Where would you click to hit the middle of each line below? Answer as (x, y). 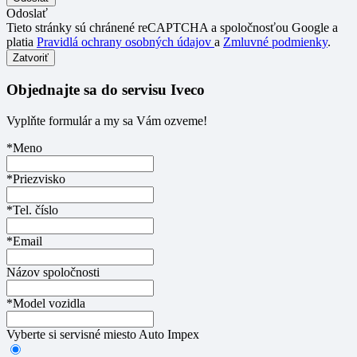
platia (22, 42)
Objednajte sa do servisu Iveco (106, 90)
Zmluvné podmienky (275, 42)
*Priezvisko (36, 178)
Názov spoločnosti (53, 272)
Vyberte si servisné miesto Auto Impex (103, 334)
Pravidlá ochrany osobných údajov (126, 42)
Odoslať (27, 14)
